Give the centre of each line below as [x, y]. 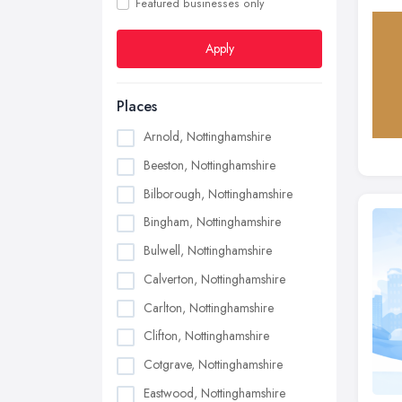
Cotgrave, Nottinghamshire [213, 365]
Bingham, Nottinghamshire [212, 222]
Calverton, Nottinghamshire [214, 279]
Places [137, 106]
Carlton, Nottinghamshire [209, 307]
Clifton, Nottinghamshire [206, 336]
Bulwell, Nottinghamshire [208, 251]
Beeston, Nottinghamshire [210, 165]
